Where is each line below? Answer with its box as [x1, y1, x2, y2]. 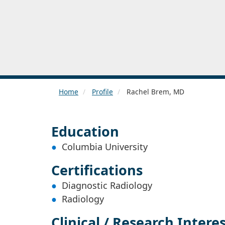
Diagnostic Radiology [62, 179, 152, 191]
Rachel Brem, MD [125, 86, 184, 96]
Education [51, 122, 119, 141]
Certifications [51, 160, 143, 179]
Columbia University [62, 140, 148, 153]
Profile [92, 86, 113, 96]
